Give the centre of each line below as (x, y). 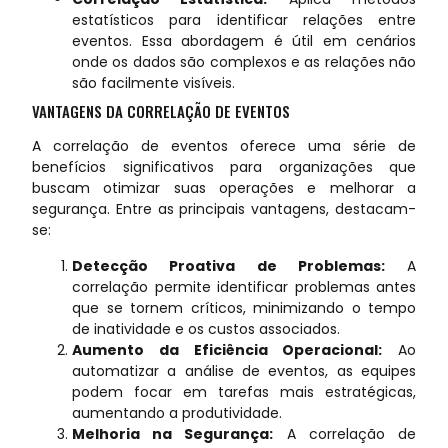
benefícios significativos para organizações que (224, 167)
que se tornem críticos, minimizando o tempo (244, 307)
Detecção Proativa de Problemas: (228, 265)
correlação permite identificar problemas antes (244, 286)
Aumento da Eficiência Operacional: (227, 349)
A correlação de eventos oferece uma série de (224, 146)
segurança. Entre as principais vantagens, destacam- (224, 209)
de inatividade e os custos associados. (206, 328)
